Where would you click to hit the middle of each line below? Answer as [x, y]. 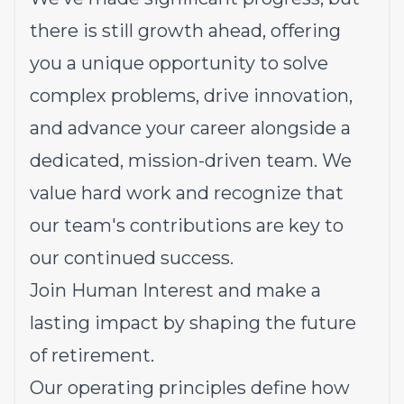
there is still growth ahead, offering [185, 31]
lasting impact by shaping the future [193, 323]
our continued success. [132, 258]
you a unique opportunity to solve [179, 63]
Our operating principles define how [190, 388]
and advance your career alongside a [190, 128]
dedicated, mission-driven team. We [191, 161]
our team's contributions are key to [187, 225]
